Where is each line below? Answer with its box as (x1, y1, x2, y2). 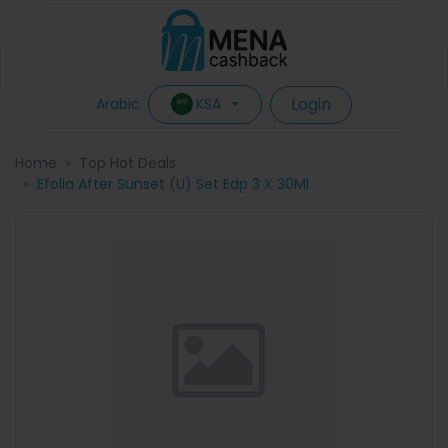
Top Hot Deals (79, 153, 176, 173)
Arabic (95, 94, 140, 114)
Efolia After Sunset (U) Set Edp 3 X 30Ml (37, 174, 309, 194)
